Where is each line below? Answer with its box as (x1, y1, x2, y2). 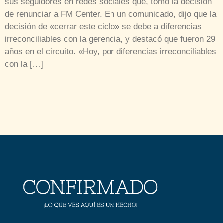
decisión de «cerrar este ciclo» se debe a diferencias (5, 22, 202, 32)
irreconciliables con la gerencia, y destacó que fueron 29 (5, 34, 215, 44)
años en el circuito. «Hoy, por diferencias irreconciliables (5, 47, 216, 57)
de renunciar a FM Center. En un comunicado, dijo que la (5, 9, 216, 19)
